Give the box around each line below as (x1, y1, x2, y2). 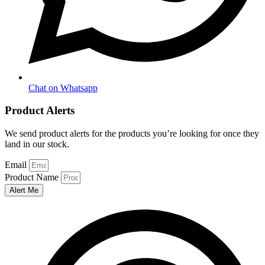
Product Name (5, 172, 61, 183)
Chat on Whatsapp (28, 82, 98, 93)
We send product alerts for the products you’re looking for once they (5, 128, 259, 139)
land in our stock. (5, 139, 69, 150)
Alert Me (9, 186, 38, 195)
